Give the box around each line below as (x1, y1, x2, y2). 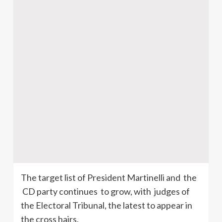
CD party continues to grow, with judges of (21, 185, 190, 197)
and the (165, 171, 197, 183)
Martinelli (127, 171, 165, 183)
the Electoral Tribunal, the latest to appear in (21, 199, 192, 211)
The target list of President (21, 171, 127, 183)
